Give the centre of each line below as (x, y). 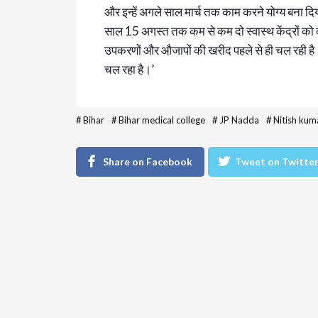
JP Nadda (239, 120)
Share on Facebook (148, 162)
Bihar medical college (162, 120)
